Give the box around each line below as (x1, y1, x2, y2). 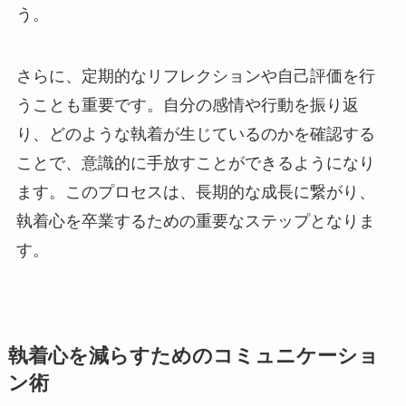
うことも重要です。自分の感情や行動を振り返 (15, 96, 359, 115)
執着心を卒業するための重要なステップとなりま (15, 212, 375, 231)
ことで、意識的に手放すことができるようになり (15, 154, 375, 173)
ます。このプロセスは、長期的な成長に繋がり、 (15, 183, 375, 202)
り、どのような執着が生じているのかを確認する (15, 125, 375, 144)
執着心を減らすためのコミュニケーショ (7, 345, 379, 368)
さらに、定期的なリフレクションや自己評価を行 (15, 67, 375, 86)
